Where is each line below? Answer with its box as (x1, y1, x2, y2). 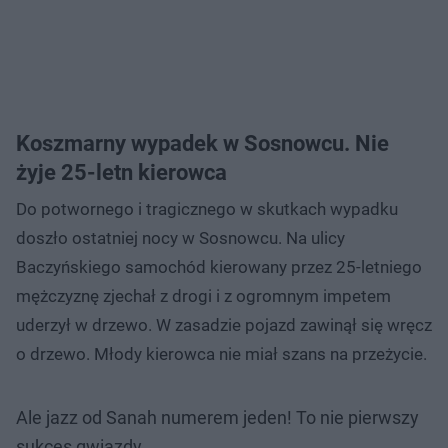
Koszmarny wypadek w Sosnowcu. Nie (16, 130, 389, 156)
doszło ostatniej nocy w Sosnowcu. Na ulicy (16, 227, 345, 248)
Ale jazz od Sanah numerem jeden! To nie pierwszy (16, 406, 419, 428)
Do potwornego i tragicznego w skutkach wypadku (16, 198, 398, 219)
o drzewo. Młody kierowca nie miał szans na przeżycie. (16, 343, 427, 364)
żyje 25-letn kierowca (16, 159, 227, 185)
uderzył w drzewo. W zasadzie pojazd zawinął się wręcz (16, 314, 432, 335)
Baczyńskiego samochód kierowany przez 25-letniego (16, 256, 422, 277)
